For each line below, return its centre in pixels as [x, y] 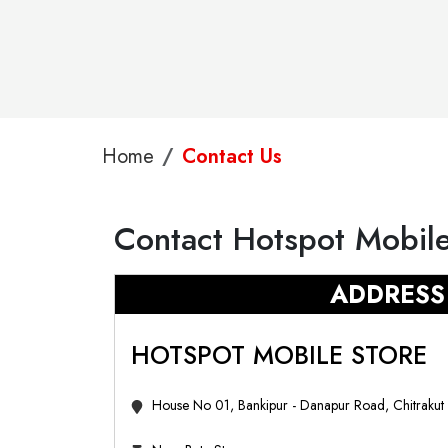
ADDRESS [387, 294]
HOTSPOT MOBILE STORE [279, 355]
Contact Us [232, 156]
